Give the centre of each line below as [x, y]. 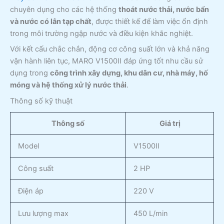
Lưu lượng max [43, 213]
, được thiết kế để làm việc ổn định [150, 22]
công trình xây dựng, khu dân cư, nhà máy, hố [129, 73]
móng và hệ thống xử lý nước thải [68, 85]
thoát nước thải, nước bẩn [164, 10]
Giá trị [170, 123]
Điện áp [30, 191]
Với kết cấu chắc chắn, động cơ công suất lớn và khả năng [110, 49]
